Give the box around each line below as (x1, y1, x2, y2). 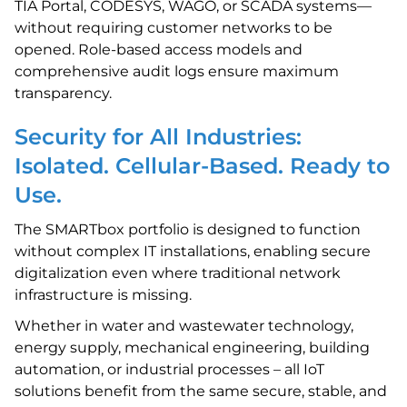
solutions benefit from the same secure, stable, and (15, 382, 387, 400)
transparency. (15, 84, 112, 102)
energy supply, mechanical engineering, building (15, 339, 370, 356)
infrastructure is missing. (15, 286, 192, 303)
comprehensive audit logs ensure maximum (15, 63, 339, 80)
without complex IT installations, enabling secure (15, 243, 371, 260)
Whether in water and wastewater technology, (15, 317, 353, 334)
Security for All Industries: (15, 124, 302, 150)
